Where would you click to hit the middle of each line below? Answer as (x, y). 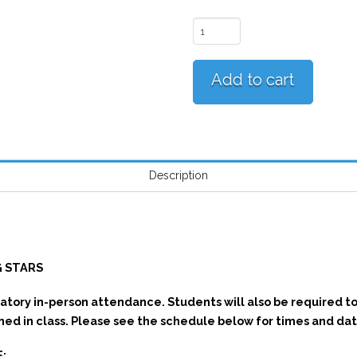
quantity (212, 102)
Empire (210, 45)
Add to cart (253, 80)
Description (178, 176)
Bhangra (214, 25)
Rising (208, 64)
